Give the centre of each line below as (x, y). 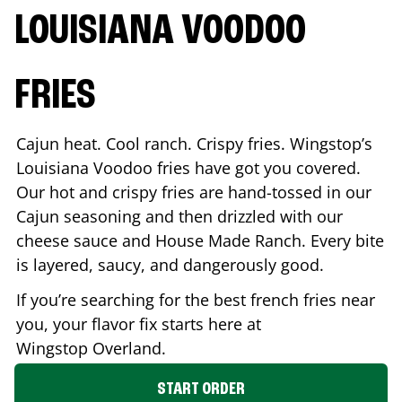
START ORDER (201, 389)
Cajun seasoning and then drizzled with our (179, 216)
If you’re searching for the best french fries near (196, 299)
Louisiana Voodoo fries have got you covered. (188, 167)
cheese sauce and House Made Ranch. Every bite (200, 240)
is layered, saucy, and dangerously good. (172, 264)
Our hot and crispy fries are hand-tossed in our (194, 192)
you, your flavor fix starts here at (139, 323)
